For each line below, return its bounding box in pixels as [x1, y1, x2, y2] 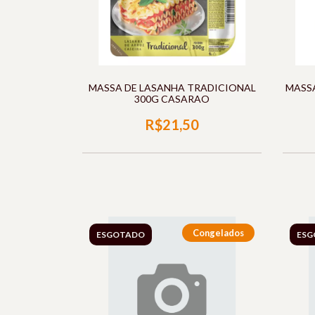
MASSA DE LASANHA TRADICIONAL [88, 82, 256, 94]
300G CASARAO [134, 93, 210, 105]
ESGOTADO [96, 229, 145, 240]
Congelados [193, 227, 244, 238]
